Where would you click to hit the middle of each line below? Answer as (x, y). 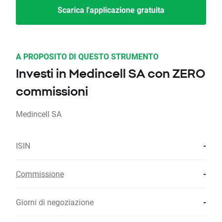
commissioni (52, 91)
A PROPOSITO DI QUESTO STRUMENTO (87, 56)
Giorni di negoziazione (55, 202)
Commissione (40, 174)
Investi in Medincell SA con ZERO (111, 74)
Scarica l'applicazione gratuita (111, 10)
